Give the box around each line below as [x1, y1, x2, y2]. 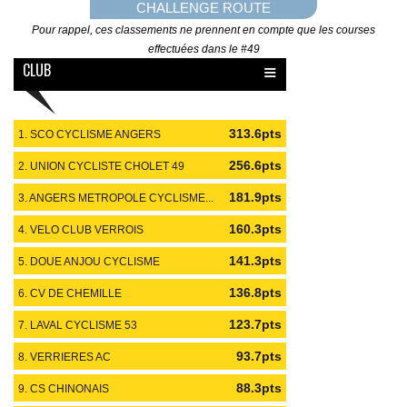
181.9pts [229, 190, 282, 204]
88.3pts [236, 381, 282, 395]
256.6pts [229, 158, 282, 173]
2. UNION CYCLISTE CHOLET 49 [18, 160, 184, 172]
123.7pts [229, 317, 282, 332]
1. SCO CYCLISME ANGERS [18, 128, 161, 140]
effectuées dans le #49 [147, 43, 260, 55]
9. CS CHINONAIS [18, 382, 109, 394]
